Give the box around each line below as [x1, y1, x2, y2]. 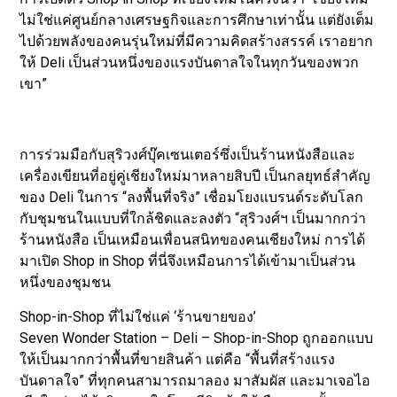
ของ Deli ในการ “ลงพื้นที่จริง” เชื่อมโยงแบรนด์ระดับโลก [19, 189, 364, 206]
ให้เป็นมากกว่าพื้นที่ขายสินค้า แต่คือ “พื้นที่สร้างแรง [19, 350, 336, 368]
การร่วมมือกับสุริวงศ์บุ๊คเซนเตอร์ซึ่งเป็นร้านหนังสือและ [19, 146, 356, 164]
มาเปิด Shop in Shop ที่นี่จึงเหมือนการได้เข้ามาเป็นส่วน [19, 253, 356, 270]
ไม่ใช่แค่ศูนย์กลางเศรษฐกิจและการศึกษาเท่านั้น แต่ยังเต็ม [19, 12, 375, 29]
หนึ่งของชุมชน [19, 274, 112, 292]
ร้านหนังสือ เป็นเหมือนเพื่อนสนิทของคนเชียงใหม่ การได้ [19, 231, 366, 249]
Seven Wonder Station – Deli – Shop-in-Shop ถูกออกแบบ [19, 329, 374, 346]
